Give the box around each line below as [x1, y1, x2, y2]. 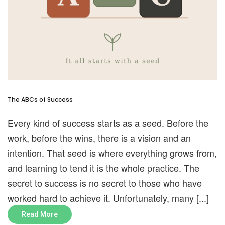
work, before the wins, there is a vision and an [8, 131, 191, 144]
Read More [22, 210, 58, 218]
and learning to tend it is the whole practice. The [8, 161, 199, 174]
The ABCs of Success [8, 95, 73, 104]
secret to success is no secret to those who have [8, 176, 202, 189]
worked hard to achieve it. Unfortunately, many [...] [8, 191, 209, 204]
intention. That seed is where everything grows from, [8, 146, 217, 159]
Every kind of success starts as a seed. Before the [8, 116, 208, 129]
